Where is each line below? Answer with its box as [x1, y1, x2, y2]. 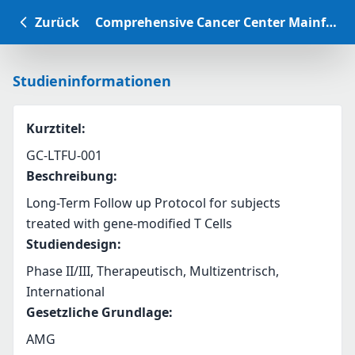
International [26, 283, 105, 300]
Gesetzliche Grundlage [26, 303, 169, 321]
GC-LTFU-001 [26, 147, 102, 164]
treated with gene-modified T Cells [26, 215, 232, 232]
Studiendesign [26, 235, 117, 253]
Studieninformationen [13, 71, 171, 90]
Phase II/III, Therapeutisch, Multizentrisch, [26, 262, 279, 280]
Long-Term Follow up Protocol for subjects [26, 194, 281, 212]
